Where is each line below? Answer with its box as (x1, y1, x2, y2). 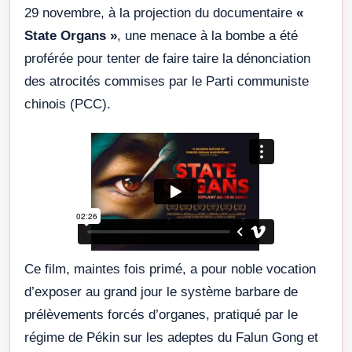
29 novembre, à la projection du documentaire (24, 5, 296, 21)
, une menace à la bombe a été (117, 28, 298, 44)
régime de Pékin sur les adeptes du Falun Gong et (24, 330, 318, 346)
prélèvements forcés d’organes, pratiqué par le (24, 307, 298, 323)
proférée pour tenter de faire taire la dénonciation (24, 51, 310, 67)
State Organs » (24, 28, 117, 44)
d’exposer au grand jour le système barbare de (24, 284, 298, 300)
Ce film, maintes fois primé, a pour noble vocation (24, 262, 316, 277)
